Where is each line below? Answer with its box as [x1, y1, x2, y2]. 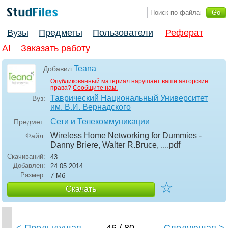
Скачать [66, 185, 96, 194]
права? [50, 84, 73, 92]
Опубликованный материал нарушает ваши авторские [50, 78, 208, 85]
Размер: [20, 171, 45, 179]
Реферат [165, 27, 203, 38]
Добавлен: [13, 162, 45, 170]
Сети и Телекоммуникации [50, 117, 152, 126]
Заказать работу [21, 43, 90, 54]
